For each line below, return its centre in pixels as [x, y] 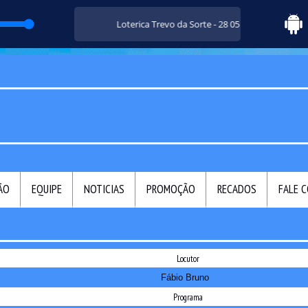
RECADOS [237, 189]
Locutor [188, 259]
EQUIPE [47, 189]
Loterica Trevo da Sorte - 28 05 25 [171, 24]
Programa [188, 298]
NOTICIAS [104, 189]
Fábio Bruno [185, 278]
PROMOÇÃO [171, 189]
